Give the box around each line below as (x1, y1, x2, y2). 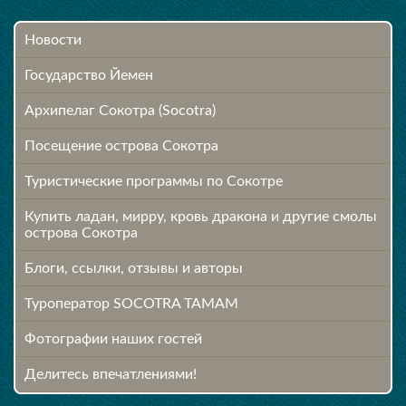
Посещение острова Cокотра (24, 139, 218, 153)
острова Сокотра (24, 226, 138, 240)
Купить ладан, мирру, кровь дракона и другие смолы (24, 209, 377, 224)
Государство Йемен (24, 68, 153, 82)
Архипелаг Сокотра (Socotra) (24, 103, 216, 118)
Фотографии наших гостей (24, 332, 202, 346)
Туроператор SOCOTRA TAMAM (24, 296, 238, 311)
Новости (24, 33, 82, 47)
